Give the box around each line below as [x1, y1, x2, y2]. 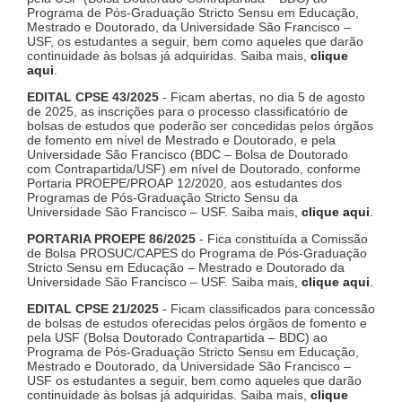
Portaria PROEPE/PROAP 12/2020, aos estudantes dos [27, 176, 342, 191]
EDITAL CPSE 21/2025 [27, 301, 159, 317]
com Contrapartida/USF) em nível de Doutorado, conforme [27, 162, 361, 177]
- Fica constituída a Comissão [196, 232, 368, 247]
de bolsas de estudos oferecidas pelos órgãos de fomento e [27, 316, 367, 331]
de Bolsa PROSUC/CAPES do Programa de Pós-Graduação [27, 246, 367, 261]
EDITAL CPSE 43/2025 [27, 90, 162, 105]
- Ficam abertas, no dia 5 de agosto [162, 90, 365, 105]
